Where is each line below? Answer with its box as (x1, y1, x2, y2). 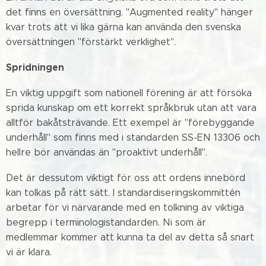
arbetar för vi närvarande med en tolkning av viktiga (6, 202, 244, 213)
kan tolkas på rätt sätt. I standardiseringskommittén (6, 187, 240, 198)
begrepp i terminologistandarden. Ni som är (6, 217, 206, 228)
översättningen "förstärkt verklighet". (6, 36, 176, 47)
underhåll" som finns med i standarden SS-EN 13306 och (6, 132, 260, 143)
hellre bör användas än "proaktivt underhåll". (6, 147, 207, 158)
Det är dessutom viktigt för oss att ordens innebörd (6, 172, 245, 183)
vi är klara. (6, 246, 52, 258)
